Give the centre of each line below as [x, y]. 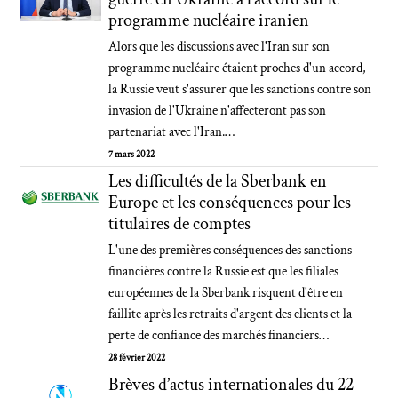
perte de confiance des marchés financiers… [219, 335]
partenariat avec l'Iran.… [172, 132]
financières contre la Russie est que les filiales [224, 271]
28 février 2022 [137, 358]
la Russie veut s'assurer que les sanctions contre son [240, 89]
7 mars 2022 [132, 155]
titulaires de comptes [180, 224]
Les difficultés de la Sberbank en [218, 181]
